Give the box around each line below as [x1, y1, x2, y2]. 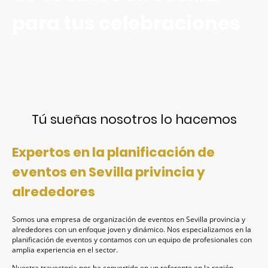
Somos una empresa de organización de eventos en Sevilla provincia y [12, 214, 245, 225]
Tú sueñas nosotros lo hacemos [31, 110, 237, 129]
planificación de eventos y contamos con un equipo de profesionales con [12, 234, 252, 245]
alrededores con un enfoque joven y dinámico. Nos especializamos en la [12, 224, 251, 235]
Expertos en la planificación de [12, 142, 215, 162]
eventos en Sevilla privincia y [12, 162, 205, 181]
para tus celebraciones [12, 9, 240, 36]
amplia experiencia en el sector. [12, 245, 120, 255]
